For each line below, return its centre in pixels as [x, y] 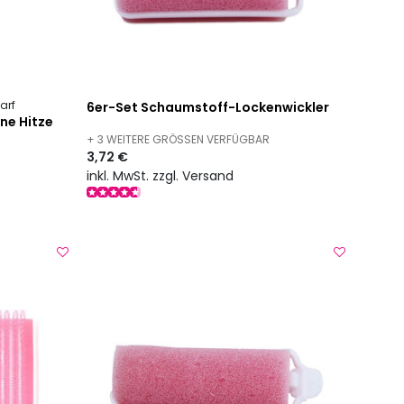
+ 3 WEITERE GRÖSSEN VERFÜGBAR [175, 140]
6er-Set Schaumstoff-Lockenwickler [208, 108]
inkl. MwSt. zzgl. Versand [161, 175]
